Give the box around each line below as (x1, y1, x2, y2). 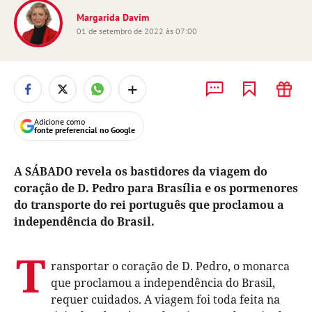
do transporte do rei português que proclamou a (14, 197, 284, 212)
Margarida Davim (77, 11, 149, 24)
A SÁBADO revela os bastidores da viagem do (14, 164, 267, 179)
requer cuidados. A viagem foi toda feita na (51, 292, 280, 307)
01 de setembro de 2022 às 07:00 (77, 26, 197, 36)
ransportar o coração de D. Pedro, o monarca (51, 258, 290, 274)
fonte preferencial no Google (34, 125, 135, 135)
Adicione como (34, 116, 85, 127)
